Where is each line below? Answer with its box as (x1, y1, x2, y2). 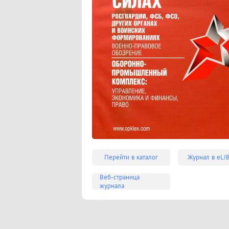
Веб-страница (100, 172, 140, 181)
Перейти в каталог (104, 153, 158, 162)
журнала (100, 181, 124, 190)
